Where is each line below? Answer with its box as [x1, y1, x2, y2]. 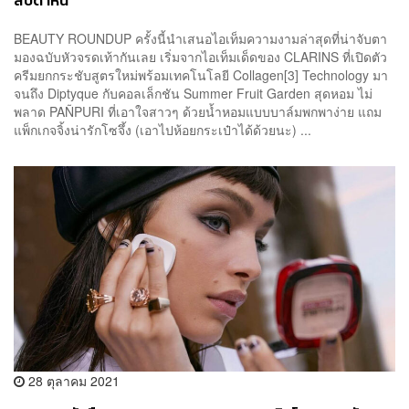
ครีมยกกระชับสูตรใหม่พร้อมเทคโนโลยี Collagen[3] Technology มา [14, 65, 388, 84]
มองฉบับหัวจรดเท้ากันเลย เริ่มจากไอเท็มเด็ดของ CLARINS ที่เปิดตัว [14, 47, 387, 66]
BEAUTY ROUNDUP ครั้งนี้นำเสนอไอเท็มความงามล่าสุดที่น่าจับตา [14, 28, 387, 47]
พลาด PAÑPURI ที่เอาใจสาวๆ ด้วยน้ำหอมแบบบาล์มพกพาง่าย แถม [14, 101, 382, 121]
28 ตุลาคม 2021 [25, 371, 120, 390]
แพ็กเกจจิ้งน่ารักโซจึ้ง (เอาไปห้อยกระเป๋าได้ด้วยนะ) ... [14, 120, 311, 139]
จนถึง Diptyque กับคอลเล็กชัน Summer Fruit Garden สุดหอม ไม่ [14, 83, 372, 102]
